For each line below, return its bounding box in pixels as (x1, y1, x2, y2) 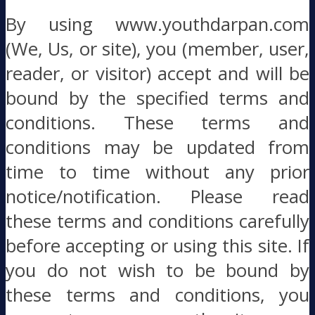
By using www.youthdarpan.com (6, 11, 309, 37)
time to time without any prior (6, 159, 309, 184)
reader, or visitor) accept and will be (6, 60, 309, 86)
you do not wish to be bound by (6, 257, 309, 283)
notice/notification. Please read (6, 184, 309, 209)
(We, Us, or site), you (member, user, (6, 36, 309, 61)
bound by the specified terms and (6, 85, 309, 110)
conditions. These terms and (6, 110, 309, 135)
